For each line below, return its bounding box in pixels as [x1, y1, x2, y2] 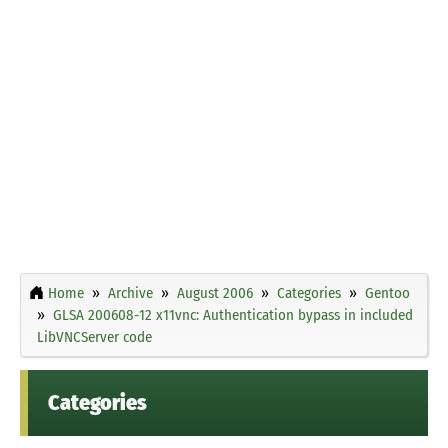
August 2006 [177, 283, 253, 302]
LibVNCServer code [37, 327, 152, 346]
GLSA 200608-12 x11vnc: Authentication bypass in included [53, 305, 413, 324]
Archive [108, 283, 153, 302]
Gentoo [365, 283, 410, 302]
